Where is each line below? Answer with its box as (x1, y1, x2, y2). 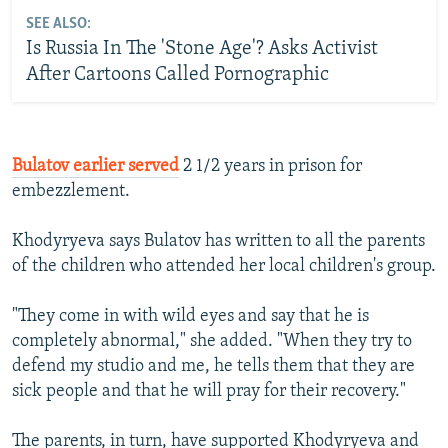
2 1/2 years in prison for (179, 156, 362, 176)
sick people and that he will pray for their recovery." (12, 381, 406, 401)
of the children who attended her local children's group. (12, 256, 436, 276)
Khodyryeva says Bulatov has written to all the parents (12, 231, 425, 251)
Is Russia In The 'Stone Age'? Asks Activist (25, 39, 378, 60)
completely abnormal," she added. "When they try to (12, 331, 412, 351)
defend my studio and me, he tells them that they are (12, 356, 415, 376)
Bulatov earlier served (12, 156, 179, 176)
